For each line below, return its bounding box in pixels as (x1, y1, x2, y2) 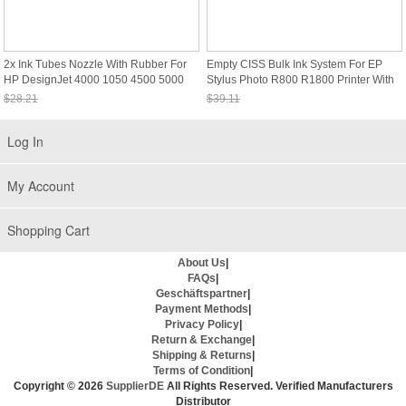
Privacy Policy (164, 319, 239, 330)
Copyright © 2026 (13, 381, 106, 391)
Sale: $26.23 (4, 106, 67, 119)
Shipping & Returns (151, 350, 252, 361)
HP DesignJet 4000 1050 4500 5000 (4, 73, 184, 84)
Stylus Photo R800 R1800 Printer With (207, 73, 394, 84)
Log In (7, 132, 43, 150)
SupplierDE (105, 381, 164, 391)
